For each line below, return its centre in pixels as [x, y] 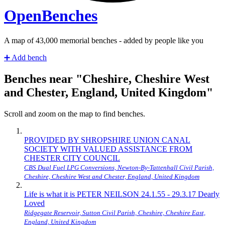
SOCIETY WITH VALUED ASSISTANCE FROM [108, 149]
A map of [20, 40]
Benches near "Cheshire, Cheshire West [107, 79]
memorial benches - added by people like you [131, 40]
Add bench [28, 57]
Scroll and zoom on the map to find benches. [75, 114]
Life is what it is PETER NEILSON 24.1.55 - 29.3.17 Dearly [122, 194]
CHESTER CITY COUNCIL [72, 158]
